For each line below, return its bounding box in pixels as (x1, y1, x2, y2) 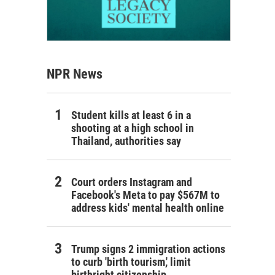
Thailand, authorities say (71, 134, 181, 147)
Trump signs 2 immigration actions (71, 242, 225, 255)
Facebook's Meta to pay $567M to (71, 188, 220, 201)
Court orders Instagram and (71, 175, 192, 188)
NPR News (47, 66, 103, 82)
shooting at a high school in (71, 121, 194, 134)
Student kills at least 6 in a (71, 108, 191, 122)
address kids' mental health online (71, 201, 224, 214)
